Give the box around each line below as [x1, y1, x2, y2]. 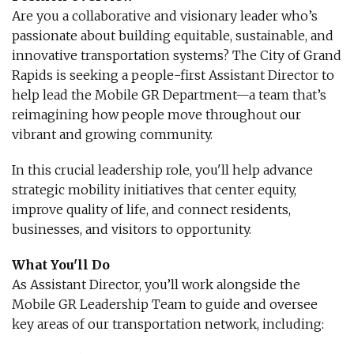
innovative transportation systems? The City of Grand [12, 47, 341, 63]
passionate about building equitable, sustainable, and [12, 28, 333, 43]
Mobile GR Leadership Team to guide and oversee [12, 296, 318, 312]
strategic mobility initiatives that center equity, [12, 182, 296, 198]
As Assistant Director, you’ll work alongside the [12, 277, 300, 292]
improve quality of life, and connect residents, [12, 201, 291, 217]
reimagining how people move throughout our [12, 107, 301, 122]
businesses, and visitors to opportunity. [12, 221, 251, 237]
